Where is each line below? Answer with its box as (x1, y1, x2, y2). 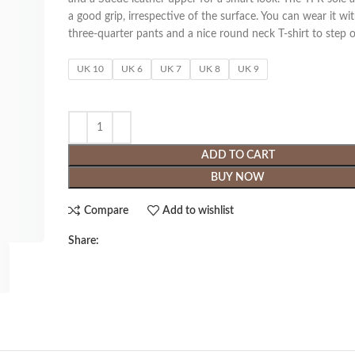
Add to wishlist (162, 204, 235, 216)
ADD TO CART (200, 150, 275, 161)
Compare (83, 204, 128, 216)
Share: (68, 235, 100, 246)
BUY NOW (211, 172, 265, 183)
